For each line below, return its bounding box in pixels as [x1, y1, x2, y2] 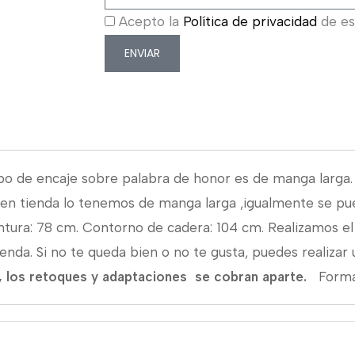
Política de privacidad [183, 13, 317, 29]
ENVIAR [124, 45, 160, 62]
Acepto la [119, 13, 183, 29]
